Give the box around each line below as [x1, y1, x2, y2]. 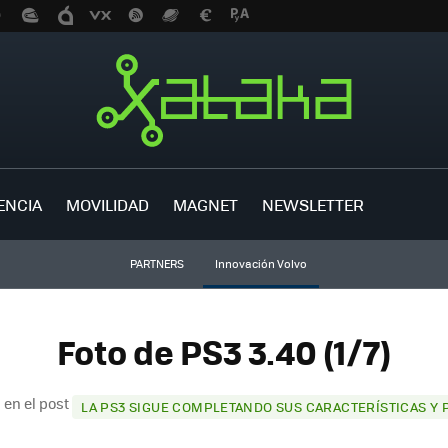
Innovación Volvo [214, 256, 307, 271]
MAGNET [173, 192, 238, 216]
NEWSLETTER [262, 192, 364, 216]
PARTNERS [129, 256, 184, 271]
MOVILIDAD [66, 192, 149, 216]
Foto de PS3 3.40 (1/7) [57, 327, 391, 377]
